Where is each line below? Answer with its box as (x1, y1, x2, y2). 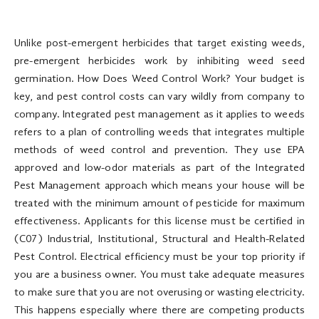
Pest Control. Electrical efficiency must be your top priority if (14, 251, 305, 263)
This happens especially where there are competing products (14, 305, 305, 316)
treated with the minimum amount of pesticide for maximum (14, 198, 305, 209)
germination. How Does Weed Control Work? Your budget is (14, 73, 305, 85)
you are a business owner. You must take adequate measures (14, 269, 305, 281)
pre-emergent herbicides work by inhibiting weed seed (14, 56, 305, 67)
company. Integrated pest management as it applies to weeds (14, 109, 305, 120)
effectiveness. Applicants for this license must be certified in (14, 216, 305, 227)
